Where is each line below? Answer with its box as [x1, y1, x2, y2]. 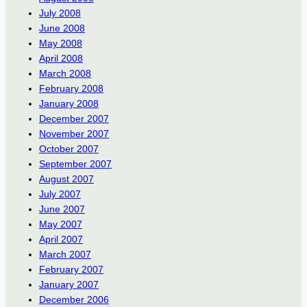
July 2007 [38, 188, 81, 200]
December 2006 [38, 294, 109, 306]
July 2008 [38, 8, 81, 19]
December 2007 [38, 113, 109, 125]
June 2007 [38, 204, 85, 215]
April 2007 [38, 234, 83, 245]
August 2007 [38, 173, 94, 185]
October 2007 [38, 143, 99, 155]
